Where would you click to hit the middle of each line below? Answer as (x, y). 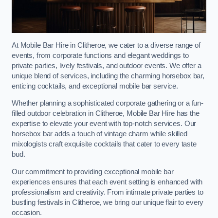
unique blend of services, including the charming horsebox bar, (108, 76)
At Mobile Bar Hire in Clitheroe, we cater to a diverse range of (106, 45)
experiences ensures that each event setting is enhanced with (107, 182)
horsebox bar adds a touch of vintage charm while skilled (100, 134)
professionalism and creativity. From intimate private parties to (108, 192)
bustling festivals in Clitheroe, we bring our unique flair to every (108, 202)
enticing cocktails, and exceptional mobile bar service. (95, 86)
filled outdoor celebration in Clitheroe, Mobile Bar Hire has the (106, 114)
